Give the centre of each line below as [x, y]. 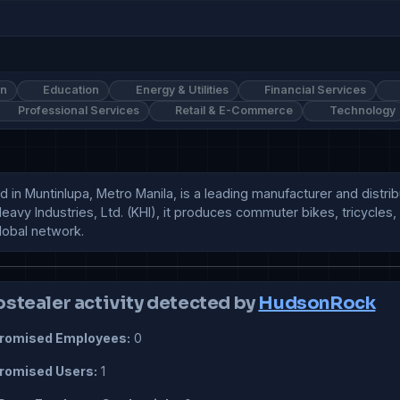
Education [70, 90]
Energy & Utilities [180, 90]
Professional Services [77, 111]
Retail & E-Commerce [233, 111]
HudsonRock [317, 304]
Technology [361, 111]
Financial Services [314, 90]
